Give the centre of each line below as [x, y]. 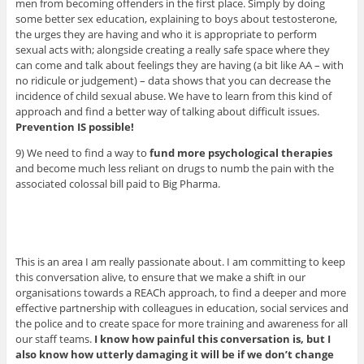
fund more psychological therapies [240, 152]
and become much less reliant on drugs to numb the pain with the [174, 168]
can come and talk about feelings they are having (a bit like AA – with [179, 65]
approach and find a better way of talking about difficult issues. [167, 111]
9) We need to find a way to [82, 152]
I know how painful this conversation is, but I [212, 338]
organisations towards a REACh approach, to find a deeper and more [180, 292]
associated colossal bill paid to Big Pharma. [117, 183]
